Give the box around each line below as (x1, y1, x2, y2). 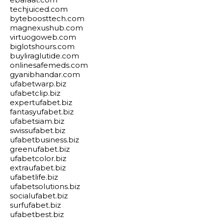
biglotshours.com (10, 42, 75, 51)
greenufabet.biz (10, 144, 70, 154)
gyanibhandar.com (10, 70, 80, 79)
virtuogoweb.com (10, 32, 76, 42)
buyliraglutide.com (10, 51, 79, 60)
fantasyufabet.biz (10, 107, 74, 116)
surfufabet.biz (10, 200, 61, 210)
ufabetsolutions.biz (10, 182, 80, 191)
